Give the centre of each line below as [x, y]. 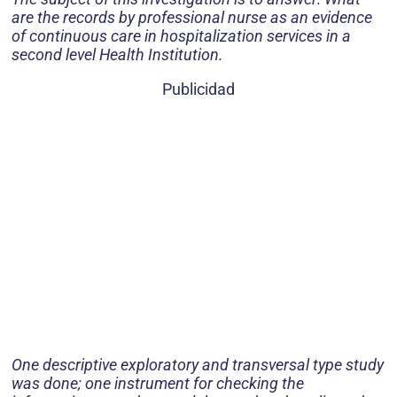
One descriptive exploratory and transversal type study [198, 365]
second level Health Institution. [117, 55]
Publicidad [198, 90]
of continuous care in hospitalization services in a [181, 36]
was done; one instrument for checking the [158, 384]
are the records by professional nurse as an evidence [192, 18]
